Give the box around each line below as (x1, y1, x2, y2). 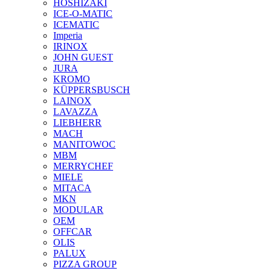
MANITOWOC (53, 139, 116, 150)
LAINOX (53, 96, 91, 106)
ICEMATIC (53, 19, 99, 30)
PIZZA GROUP (53, 259, 117, 270)
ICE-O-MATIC (53, 8, 113, 19)
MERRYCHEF (53, 161, 113, 172)
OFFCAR (53, 226, 92, 237)
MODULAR (53, 204, 103, 215)
